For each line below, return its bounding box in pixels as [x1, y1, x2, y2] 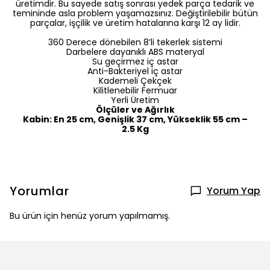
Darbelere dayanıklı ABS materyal [66, 45, 204, 58]
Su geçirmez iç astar [92, 55, 178, 67]
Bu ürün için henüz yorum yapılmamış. [10, 209, 170, 222]
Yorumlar [10, 182, 69, 199]
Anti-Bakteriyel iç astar [87, 64, 183, 77]
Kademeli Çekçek [98, 74, 172, 87]
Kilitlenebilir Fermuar [93, 84, 177, 96]
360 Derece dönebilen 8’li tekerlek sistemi [48, 36, 222, 48]
